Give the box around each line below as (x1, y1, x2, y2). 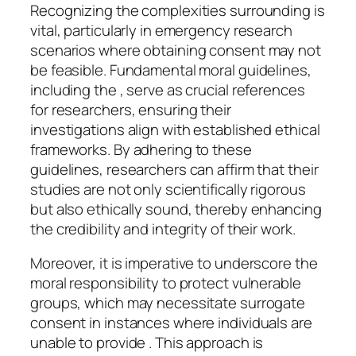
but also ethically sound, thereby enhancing (30, 198, 322, 219)
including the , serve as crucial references (30, 79, 305, 100)
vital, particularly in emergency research (30, 19, 292, 41)
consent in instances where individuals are (30, 312, 312, 333)
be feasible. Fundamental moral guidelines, (30, 59, 311, 80)
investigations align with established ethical (30, 118, 320, 140)
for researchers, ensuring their (30, 99, 231, 120)
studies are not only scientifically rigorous (30, 178, 306, 199)
